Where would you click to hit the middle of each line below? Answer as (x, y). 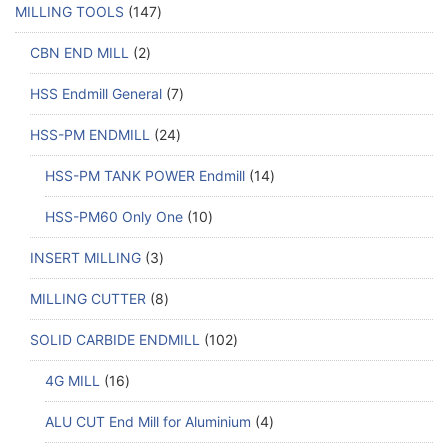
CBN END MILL (79, 52)
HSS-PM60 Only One (114, 216)
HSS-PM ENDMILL (90, 134)
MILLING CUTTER (88, 298)
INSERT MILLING (85, 257)
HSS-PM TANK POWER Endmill (145, 175)
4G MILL (72, 380)
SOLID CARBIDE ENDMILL (115, 339)
